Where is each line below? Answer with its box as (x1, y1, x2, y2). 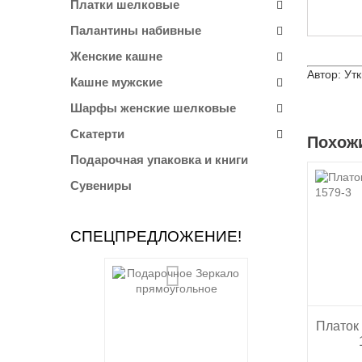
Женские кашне (70, 49, 162, 63)
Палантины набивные (70, 23, 201, 37)
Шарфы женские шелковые (70, 101, 236, 115)
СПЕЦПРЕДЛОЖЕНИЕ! (70, 228, 242, 245)
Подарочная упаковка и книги (70, 153, 248, 166)
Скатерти (70, 127, 124, 141)
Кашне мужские (70, 75, 162, 89)
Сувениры (70, 179, 132, 192)
